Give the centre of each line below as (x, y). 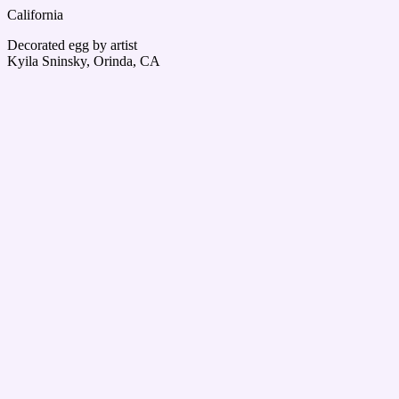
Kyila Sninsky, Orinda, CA (84, 61)
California (35, 15)
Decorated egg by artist (72, 45)
